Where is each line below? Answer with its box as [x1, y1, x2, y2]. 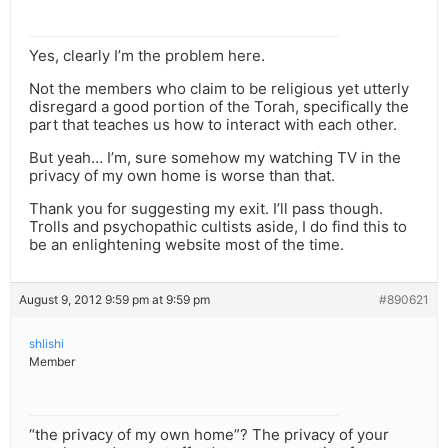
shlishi [29, 336, 64, 352]
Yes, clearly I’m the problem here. [29, 46, 265, 66]
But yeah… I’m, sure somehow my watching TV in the [29, 148, 401, 168]
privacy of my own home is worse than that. [29, 166, 335, 186]
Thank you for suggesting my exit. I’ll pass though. [29, 199, 383, 219]
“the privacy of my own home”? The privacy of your [29, 425, 389, 445]
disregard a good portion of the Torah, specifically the [29, 97, 409, 117]
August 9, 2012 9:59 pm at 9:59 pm [19, 292, 210, 308]
